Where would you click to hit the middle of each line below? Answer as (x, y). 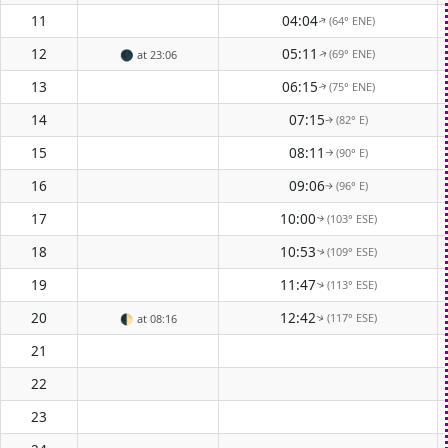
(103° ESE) (351, 218)
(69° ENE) (351, 53)
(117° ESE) (351, 317)
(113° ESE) (351, 284)
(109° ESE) (351, 251)
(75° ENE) (351, 86)
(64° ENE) (351, 20)
